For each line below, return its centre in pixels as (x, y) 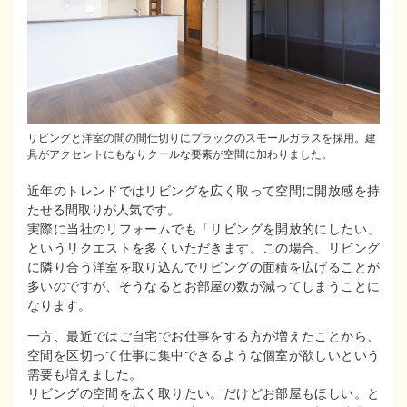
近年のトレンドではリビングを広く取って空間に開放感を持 (203, 191)
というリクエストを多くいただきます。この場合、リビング (203, 248)
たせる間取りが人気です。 (104, 210)
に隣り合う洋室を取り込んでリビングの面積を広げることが (203, 268)
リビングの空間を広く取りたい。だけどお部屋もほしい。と (203, 394)
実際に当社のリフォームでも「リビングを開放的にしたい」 (203, 229)
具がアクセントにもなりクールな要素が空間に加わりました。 (180, 154)
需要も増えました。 (84, 375)
